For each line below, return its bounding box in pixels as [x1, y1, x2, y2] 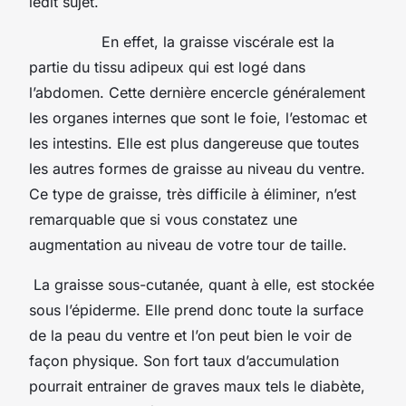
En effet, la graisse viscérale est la [29, 32, 334, 51]
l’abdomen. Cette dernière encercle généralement [29, 82, 365, 101]
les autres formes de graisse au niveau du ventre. [29, 159, 365, 178]
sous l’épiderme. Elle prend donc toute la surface [29, 300, 363, 319]
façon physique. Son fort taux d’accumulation [29, 351, 339, 370]
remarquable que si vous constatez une [29, 209, 297, 228]
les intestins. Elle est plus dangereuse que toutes [29, 133, 359, 152]
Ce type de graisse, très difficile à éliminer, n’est [29, 184, 356, 203]
